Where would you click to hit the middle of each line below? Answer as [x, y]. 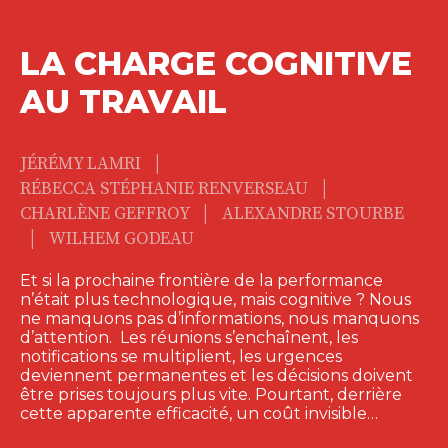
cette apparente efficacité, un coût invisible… [199, 413]
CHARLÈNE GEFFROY [106, 213]
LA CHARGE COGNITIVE [216, 63]
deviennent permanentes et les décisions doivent [216, 375]
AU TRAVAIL [123, 101]
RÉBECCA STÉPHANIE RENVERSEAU [166, 188]
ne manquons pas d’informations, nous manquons [219, 318]
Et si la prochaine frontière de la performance [201, 280]
